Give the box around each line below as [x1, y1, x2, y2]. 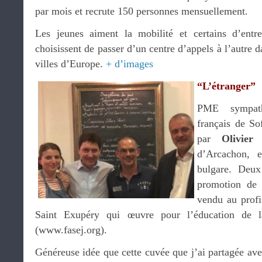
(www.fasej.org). [35, 224, 107, 236]
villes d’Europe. [35, 58, 106, 70]
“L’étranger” [197, 80, 256, 92]
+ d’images [106, 58, 153, 70]
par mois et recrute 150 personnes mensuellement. [35, 5, 248, 17]
